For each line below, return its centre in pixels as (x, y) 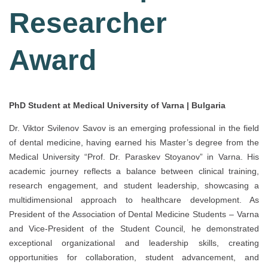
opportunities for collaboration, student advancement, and (134, 258)
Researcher (88, 23)
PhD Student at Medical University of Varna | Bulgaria (117, 106)
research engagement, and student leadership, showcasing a (134, 186)
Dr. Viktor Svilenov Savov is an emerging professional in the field (134, 128)
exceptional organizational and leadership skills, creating (134, 243)
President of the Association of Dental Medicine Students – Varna (134, 214)
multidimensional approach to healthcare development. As (134, 200)
